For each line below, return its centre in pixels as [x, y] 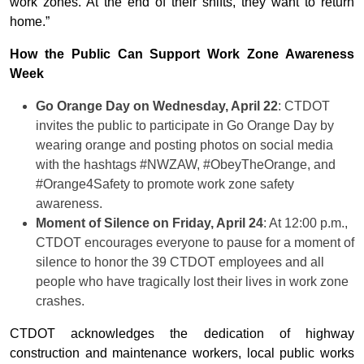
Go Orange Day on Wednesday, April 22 [157, 106]
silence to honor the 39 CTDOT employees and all [180, 262]
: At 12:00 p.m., [305, 223]
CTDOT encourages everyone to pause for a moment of [195, 243]
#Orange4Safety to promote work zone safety [165, 184]
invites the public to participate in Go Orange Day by [185, 126]
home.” [30, 22]
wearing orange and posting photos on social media [184, 145]
